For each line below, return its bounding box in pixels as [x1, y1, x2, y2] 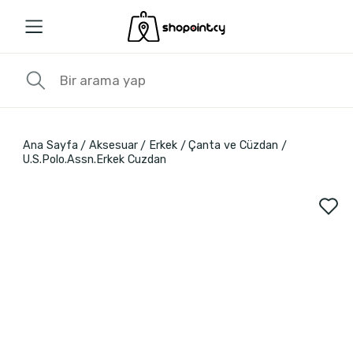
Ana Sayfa [22, 139, 78, 153]
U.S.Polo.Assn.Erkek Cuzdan [22, 153, 166, 167]
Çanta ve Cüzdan [188, 139, 279, 153]
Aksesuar [88, 139, 138, 153]
